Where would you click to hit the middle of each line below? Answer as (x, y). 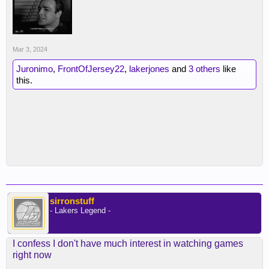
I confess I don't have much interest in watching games (128, 243)
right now (32, 255)
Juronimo (35, 69)
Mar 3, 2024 (30, 49)
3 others (204, 69)
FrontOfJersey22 (91, 69)
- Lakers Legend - (80, 210)
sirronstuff (72, 201)
